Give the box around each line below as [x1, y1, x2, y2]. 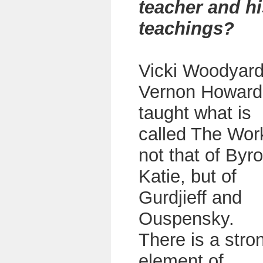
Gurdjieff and [139, 187, 242, 208]
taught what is [139, 103, 251, 123]
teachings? [139, 18, 234, 39]
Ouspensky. [139, 208, 234, 229]
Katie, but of [139, 166, 237, 187]
